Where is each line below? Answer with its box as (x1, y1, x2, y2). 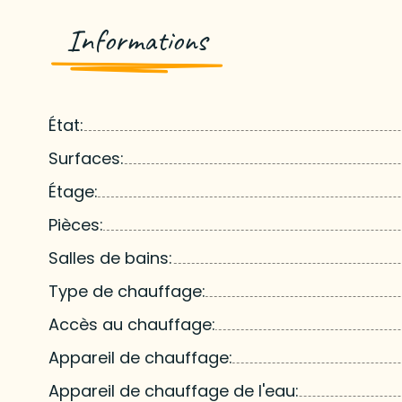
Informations (66, 19, 207, 60)
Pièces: (48, 213, 103, 236)
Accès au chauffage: (48, 312, 215, 336)
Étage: (48, 179, 98, 203)
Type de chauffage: (48, 279, 205, 302)
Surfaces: (48, 146, 124, 170)
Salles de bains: (48, 246, 172, 269)
